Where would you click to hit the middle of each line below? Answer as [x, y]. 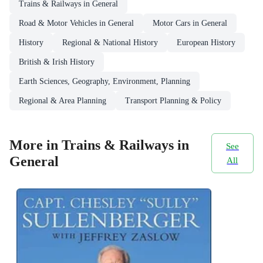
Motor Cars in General [190, 23]
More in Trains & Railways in [99, 145]
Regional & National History [110, 42]
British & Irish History [57, 62]
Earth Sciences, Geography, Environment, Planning [104, 81]
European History [206, 42]
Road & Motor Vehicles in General [76, 23]
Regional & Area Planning [63, 100]
